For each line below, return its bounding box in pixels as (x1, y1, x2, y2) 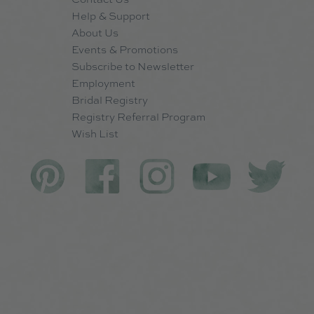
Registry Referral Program (71, 110, 205, 124)
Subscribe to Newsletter (71, 60, 194, 74)
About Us (71, 26, 118, 40)
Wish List (71, 127, 118, 141)
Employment (71, 76, 135, 90)
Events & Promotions (71, 43, 178, 57)
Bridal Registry (71, 93, 148, 107)
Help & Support (71, 9, 150, 23)
